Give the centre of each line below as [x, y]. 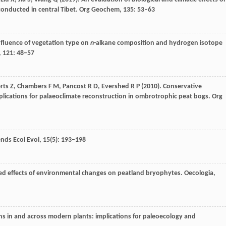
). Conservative [180, 87]
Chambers [32, 87]
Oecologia [198, 173]
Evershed [115, 87]
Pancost [74, 87]
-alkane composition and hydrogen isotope [158, 43]
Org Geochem [99, 10]
